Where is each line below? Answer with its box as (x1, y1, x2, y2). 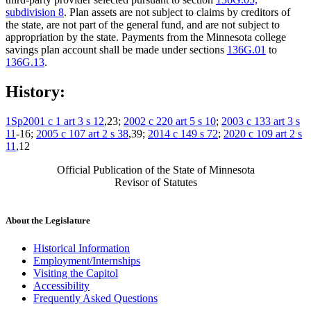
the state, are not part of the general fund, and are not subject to (6, 19, 280, 31)
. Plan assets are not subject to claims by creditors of (64, 6, 290, 19)
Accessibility (33, 279, 90, 292)
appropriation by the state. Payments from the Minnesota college (6, 31, 286, 44)
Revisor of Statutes (114, 176, 197, 189)
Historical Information (33, 242, 130, 254)
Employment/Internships (33, 254, 140, 267)
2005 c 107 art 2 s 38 (36, 128, 128, 140)
